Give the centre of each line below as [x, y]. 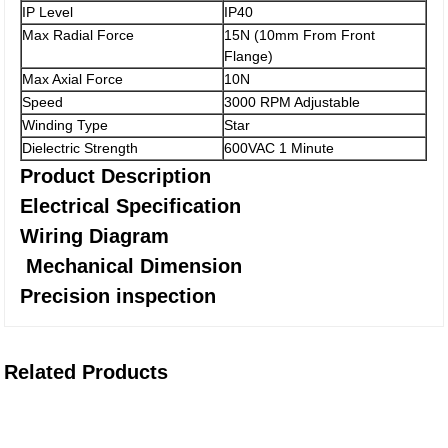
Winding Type [65, 125]
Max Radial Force [78, 35]
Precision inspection [118, 296]
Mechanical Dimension [131, 266]
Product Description [116, 176]
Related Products [86, 372]
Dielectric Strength [80, 148]
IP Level [48, 12]
